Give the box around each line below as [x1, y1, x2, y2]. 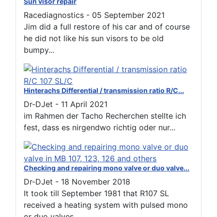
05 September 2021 [92, 10, 165, 20]
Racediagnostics [24, 10, 84, 20]
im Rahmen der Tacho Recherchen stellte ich [24, 110, 186, 121]
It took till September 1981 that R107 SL [24, 188, 169, 198]
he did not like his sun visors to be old [24, 33, 164, 43]
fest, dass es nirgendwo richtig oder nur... [24, 122, 175, 132]
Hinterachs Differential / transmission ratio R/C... [24, 86, 184, 94]
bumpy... [24, 45, 54, 55]
